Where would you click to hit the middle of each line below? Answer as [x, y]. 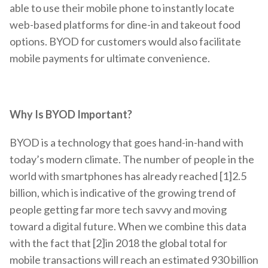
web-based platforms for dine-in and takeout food [125, 24]
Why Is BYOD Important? [71, 115]
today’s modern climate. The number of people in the [132, 159]
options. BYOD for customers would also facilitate [125, 41]
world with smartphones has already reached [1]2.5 [128, 176]
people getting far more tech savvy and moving [118, 210]
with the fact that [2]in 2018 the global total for [118, 243]
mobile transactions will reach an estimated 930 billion [134, 260]
